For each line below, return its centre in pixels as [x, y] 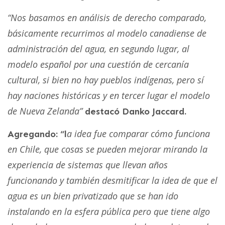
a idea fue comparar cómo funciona [138, 133]
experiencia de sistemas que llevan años [88, 164]
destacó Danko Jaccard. [136, 111]
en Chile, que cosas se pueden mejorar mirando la [107, 149]
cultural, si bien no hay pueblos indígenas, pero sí [106, 80]
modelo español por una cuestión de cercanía [98, 64]
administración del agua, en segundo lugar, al [98, 48]
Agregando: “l [37, 134]
